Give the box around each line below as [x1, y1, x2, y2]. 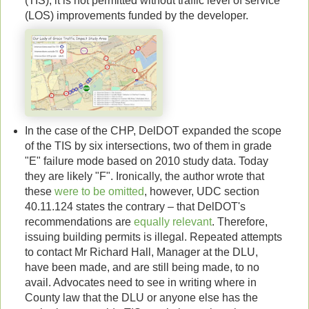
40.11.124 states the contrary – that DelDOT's [24, 201, 246, 213]
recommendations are [24, 216, 134, 228]
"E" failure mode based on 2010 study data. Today [24, 155, 268, 168]
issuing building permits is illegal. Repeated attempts [24, 231, 282, 243]
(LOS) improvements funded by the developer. [24, 10, 257, 22]
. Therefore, [211, 216, 268, 228]
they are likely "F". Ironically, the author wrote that [24, 170, 264, 183]
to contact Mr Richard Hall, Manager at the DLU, [24, 246, 258, 259]
